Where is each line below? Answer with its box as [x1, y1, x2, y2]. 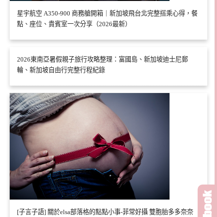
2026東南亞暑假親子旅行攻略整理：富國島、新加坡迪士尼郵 [17, 55, 188, 63]
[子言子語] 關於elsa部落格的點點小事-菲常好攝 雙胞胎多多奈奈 [17, 208, 193, 216]
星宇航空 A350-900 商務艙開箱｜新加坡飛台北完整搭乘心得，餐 [17, 9, 198, 17]
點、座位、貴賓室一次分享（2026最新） [17, 20, 131, 28]
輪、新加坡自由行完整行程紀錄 [17, 66, 105, 74]
